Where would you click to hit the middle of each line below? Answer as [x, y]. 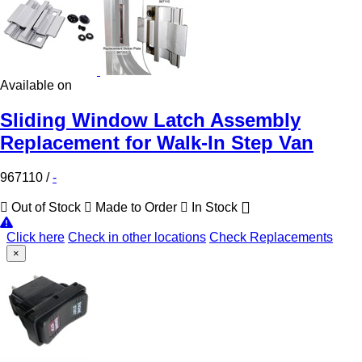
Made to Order [136, 208]
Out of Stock [46, 208]
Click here [36, 238]
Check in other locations [137, 238]
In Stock [215, 208]
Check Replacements [271, 238]
